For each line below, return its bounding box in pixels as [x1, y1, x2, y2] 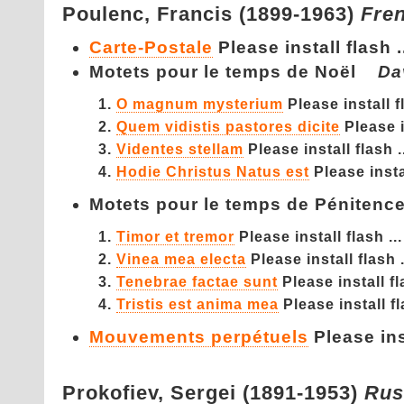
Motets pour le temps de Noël [89, 62, 378, 81]
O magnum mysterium [116, 96, 283, 112]
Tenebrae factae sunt [116, 273, 278, 289]
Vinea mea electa [116, 251, 246, 267]
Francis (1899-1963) [157, 3, 361, 25]
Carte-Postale [89, 38, 213, 57]
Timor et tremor [116, 228, 234, 244]
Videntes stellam [116, 141, 243, 157]
